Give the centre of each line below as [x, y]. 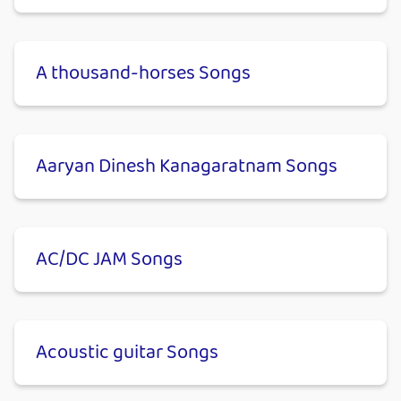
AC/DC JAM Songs [109, 260]
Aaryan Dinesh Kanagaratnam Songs [187, 167]
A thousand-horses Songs [143, 74]
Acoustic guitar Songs [127, 353]
